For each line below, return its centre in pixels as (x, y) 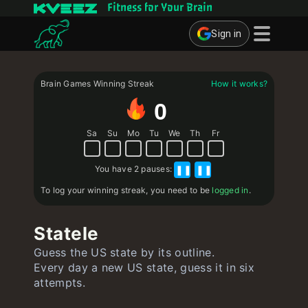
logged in (230, 190)
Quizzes (122, 90)
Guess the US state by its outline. (124, 252)
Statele (66, 233)
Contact (120, 259)
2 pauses (152, 169)
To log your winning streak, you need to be (126, 190)
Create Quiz (130, 231)
